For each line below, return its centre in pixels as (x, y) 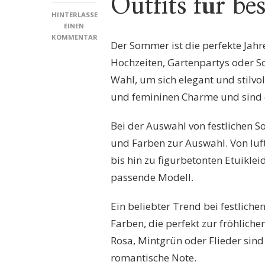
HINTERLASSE (75, 14)
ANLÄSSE (88, 138)
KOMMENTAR (75, 37)
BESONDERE (93, 126)
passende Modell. (152, 177)
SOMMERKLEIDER (102, 104)
